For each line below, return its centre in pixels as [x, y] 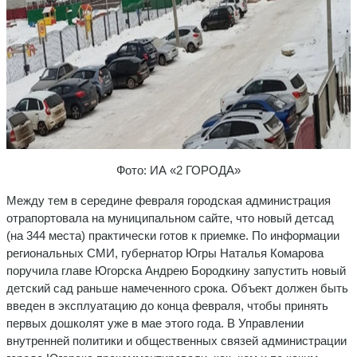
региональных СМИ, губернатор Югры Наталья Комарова [165, 253]
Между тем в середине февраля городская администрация [169, 200]
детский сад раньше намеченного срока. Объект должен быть [177, 288]
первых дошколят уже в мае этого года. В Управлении [155, 323]
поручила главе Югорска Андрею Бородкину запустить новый [176, 270]
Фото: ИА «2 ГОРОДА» [178, 170]
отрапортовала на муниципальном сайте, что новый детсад [170, 218]
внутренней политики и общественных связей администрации [177, 340]
